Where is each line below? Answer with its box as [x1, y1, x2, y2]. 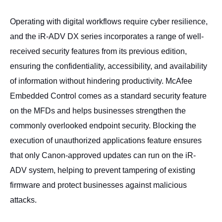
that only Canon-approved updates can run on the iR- [10, 151, 196, 160]
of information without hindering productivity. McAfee [10, 77, 192, 85]
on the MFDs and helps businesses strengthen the [10, 107, 186, 115]
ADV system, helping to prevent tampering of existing [10, 166, 195, 174]
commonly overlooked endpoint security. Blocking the [10, 121, 196, 130]
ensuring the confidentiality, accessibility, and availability [10, 62, 207, 70]
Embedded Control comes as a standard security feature [10, 92, 207, 100]
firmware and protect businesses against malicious [10, 181, 187, 189]
